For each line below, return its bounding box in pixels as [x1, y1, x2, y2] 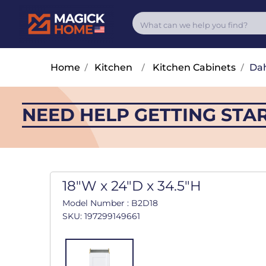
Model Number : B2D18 [62, 198, 158, 209]
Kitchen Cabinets [152, 62, 236, 74]
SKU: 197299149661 [62, 211, 140, 222]
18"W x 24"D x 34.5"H [62, 178, 201, 195]
